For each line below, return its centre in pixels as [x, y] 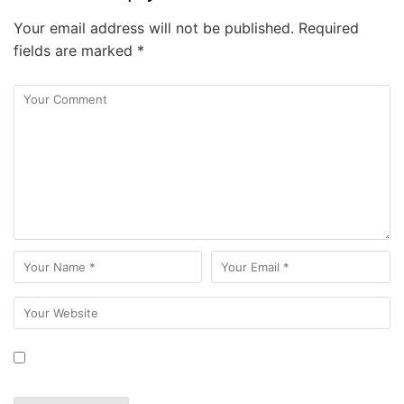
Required [326, 28]
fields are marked [75, 51]
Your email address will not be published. [154, 28]
